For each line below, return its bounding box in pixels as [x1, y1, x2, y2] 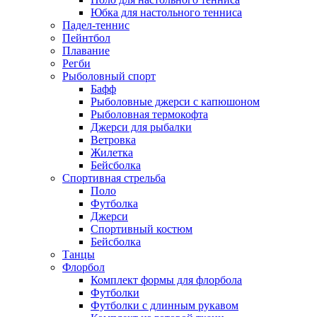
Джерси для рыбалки [91, 121, 192, 134]
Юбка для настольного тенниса [91, 6, 242, 19]
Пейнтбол [62, 32, 110, 45]
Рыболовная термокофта [91, 108, 208, 121]
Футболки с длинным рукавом [91, 299, 238, 312]
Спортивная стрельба [62, 172, 166, 185]
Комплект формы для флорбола [91, 274, 242, 287]
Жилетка [91, 146, 133, 159]
